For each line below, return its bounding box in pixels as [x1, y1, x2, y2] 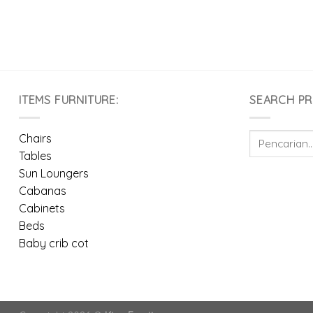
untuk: [249, 146, 277, 159]
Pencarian [249, 130, 296, 143]
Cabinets [19, 201, 65, 215]
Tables [19, 148, 52, 163]
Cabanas [19, 183, 66, 198]
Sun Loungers [19, 166, 89, 180]
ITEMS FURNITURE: [19, 93, 119, 108]
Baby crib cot [19, 235, 89, 250]
